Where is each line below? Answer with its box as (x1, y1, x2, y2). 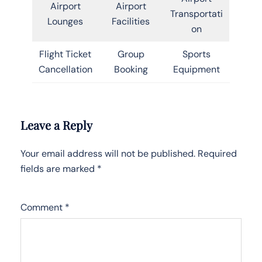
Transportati (170, 7, 223, 20)
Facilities (112, 15, 150, 27)
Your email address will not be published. (20, 147, 195, 160)
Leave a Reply (20, 116, 92, 133)
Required (198, 147, 237, 160)
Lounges (47, 15, 83, 27)
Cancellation (38, 63, 92, 75)
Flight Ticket (39, 47, 91, 60)
